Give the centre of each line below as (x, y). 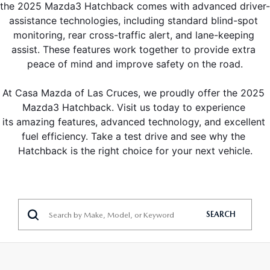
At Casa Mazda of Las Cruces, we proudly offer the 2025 (133, 93)
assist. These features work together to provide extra (133, 49)
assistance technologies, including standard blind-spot (133, 20)
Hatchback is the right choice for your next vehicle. (135, 151)
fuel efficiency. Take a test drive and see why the (133, 136)
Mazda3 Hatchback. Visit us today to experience (133, 107)
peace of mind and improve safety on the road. (135, 64)
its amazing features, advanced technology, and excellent (133, 122)
